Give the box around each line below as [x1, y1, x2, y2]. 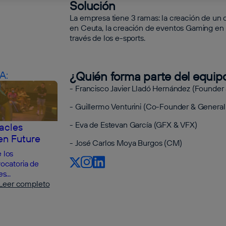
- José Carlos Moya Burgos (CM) [70, 138, 182, 148]
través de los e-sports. [70, 33, 145, 43]
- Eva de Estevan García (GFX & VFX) [70, 120, 197, 130]
